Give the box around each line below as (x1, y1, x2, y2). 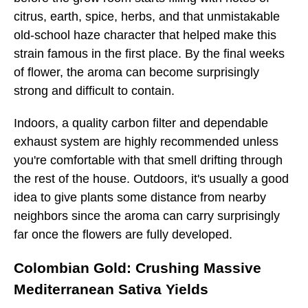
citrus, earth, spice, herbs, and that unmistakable (14, 9, 280, 23)
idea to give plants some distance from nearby (14, 190, 266, 204)
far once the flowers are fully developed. (14, 227, 232, 241)
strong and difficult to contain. (14, 83, 175, 98)
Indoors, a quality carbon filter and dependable (14, 115, 268, 130)
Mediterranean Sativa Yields (14, 280, 208, 298)
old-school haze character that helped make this (14, 27, 276, 42)
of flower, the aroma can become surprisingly (14, 65, 259, 79)
